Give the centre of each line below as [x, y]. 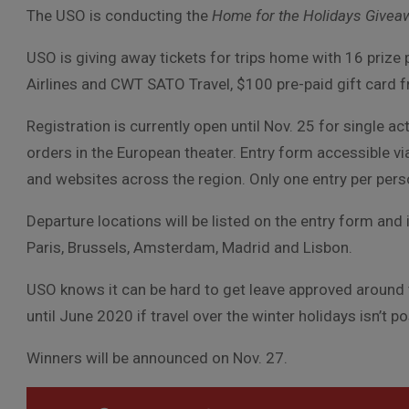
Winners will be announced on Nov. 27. [157, 358]
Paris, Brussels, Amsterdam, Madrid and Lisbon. [189, 247]
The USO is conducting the [119, 16]
